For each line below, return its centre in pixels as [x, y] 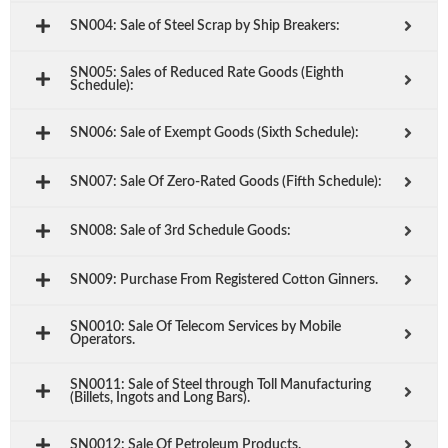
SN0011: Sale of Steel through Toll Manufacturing [220, 384]
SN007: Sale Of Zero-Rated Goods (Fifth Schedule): [226, 181]
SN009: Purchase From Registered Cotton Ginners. [224, 279]
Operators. [102, 339]
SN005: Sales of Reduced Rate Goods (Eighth [207, 72]
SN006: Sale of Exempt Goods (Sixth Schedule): [214, 132]
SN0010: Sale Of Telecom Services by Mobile [205, 326]
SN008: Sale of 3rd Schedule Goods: [180, 230]
